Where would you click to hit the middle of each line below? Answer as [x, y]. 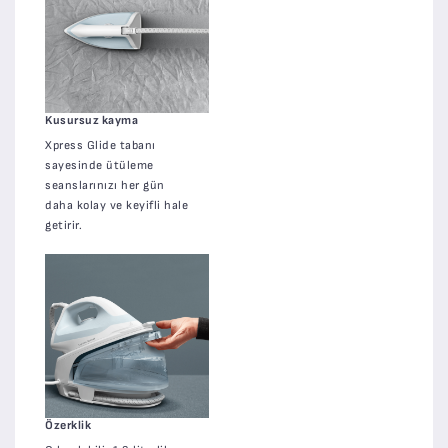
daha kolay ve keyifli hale [116, 205]
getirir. [63, 225]
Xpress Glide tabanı [100, 145]
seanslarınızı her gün [105, 185]
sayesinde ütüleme [99, 165]
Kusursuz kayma [91, 120]
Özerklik [68, 425]
